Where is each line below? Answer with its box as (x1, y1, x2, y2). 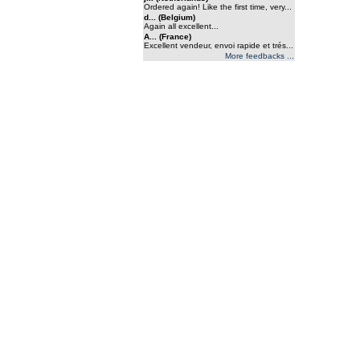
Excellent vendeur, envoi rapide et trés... (144, 41, 293, 50)
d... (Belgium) (144, 13, 195, 22)
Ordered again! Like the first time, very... (144, 2, 292, 11)
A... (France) (144, 32, 191, 41)
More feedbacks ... (225, 51, 294, 60)
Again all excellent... (144, 22, 219, 31)
